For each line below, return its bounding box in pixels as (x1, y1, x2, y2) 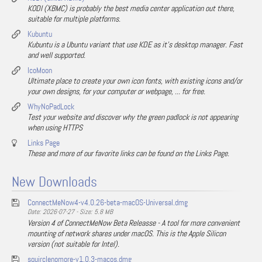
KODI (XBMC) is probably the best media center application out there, (27, 3, 235, 13)
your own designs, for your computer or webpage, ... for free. (27, 86, 205, 96)
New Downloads (12, 173, 97, 191)
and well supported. (27, 50, 85, 60)
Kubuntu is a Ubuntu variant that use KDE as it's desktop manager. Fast (27, 39, 243, 50)
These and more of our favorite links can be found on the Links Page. (27, 148, 229, 158)
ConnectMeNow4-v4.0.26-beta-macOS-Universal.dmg (27, 197, 188, 208)
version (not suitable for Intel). (27, 239, 119, 249)
